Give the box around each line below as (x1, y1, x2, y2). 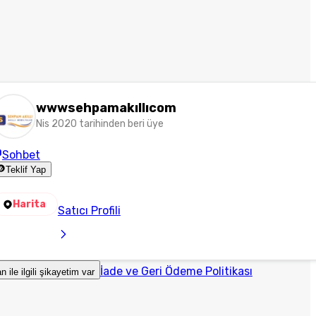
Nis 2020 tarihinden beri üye (35, 118, 164, 130)
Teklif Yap (6, 164, 47, 176)
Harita (12, 198, 46, 210)
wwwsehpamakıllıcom (35, 100, 176, 116)
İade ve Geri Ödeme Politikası (99, 265, 253, 278)
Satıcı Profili (57, 204, 121, 217)
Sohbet (1, 148, 40, 162)
